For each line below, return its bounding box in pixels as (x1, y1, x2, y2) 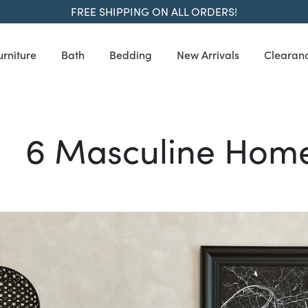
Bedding (109, 47, 152, 62)
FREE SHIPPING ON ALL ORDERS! (71, 4, 237, 19)
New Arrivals (177, 47, 239, 62)
